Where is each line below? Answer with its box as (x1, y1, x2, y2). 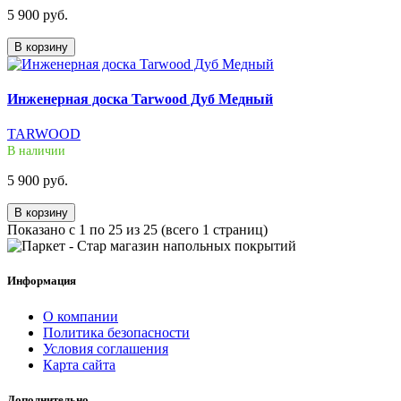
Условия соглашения (43, 340, 168, 356)
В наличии (7, 144, 65, 158)
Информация (7, 274, 76, 288)
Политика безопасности (43, 324, 190, 340)
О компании (43, 308, 118, 324)
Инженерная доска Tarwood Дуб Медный (7, 90, 273, 107)
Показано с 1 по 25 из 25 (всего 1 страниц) (7, 222, 268, 238)
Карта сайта (43, 356, 115, 372)
